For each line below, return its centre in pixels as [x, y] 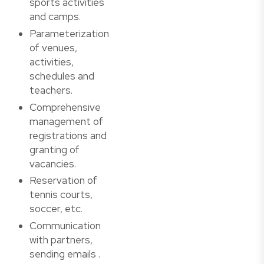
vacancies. [53, 164]
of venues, [53, 47]
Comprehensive [65, 107]
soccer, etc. [56, 209]
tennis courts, [61, 195]
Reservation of [63, 181]
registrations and [68, 135]
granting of [55, 149]
